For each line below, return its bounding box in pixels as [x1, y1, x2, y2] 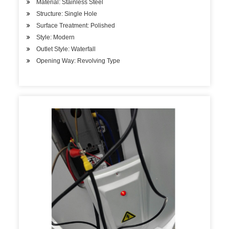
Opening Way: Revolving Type [36, 57, 121, 64]
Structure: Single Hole [36, 10, 98, 17]
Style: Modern [36, 34, 75, 41]
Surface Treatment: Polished [36, 22, 116, 29]
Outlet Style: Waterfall [36, 45, 96, 53]
